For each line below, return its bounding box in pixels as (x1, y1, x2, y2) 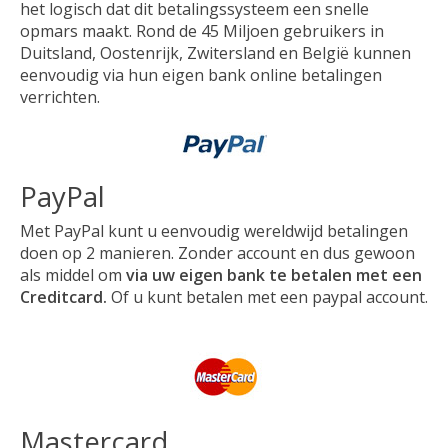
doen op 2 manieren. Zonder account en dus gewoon (20, 242, 415, 265)
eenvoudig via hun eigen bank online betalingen (20, 63, 382, 86)
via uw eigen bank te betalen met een (126, 264, 422, 287)
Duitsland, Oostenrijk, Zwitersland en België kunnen (20, 41, 411, 64)
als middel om (20, 264, 126, 287)
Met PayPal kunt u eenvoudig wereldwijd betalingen (20, 220, 408, 243)
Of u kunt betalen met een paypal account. (111, 286, 428, 309)
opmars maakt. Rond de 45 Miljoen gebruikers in (20, 19, 384, 42)
